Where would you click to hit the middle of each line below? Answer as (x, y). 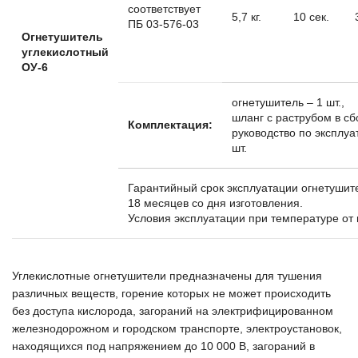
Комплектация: (170, 125)
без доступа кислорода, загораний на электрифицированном (173, 311)
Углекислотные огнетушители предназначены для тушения (167, 276)
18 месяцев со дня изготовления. (215, 203)
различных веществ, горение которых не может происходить (171, 293)
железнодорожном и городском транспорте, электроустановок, (177, 328)
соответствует (164, 9)
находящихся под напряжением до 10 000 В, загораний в (163, 346)
